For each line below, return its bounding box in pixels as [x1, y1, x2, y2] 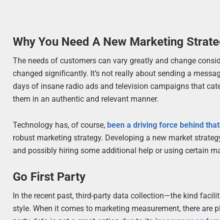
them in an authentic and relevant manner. [13, 94, 159, 104]
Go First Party [13, 169, 86, 184]
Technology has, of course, [13, 120, 108, 130]
